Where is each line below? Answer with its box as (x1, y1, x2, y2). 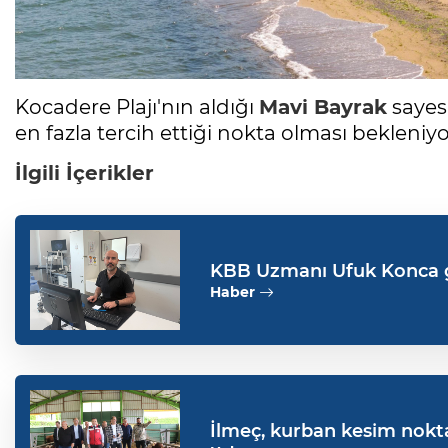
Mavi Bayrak (259, 95, 387, 120)
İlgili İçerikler (15, 161, 154, 186)
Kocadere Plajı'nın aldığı (15, 95, 259, 120)
